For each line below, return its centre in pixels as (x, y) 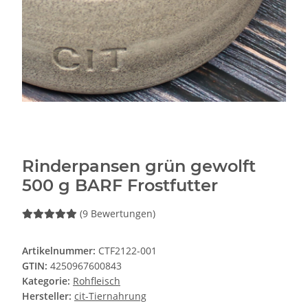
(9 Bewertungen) (118, 214)
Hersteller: (47, 296)
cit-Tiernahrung (110, 296)
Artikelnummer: (60, 251)
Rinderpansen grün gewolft (139, 166)
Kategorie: (47, 281)
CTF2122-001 (128, 251)
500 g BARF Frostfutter (120, 186)
